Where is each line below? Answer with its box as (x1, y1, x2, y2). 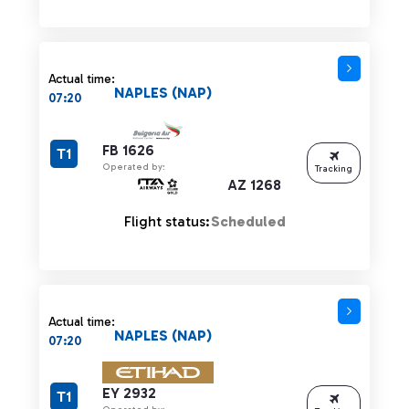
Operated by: (102, 161, 165, 173)
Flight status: (123, 212, 210, 230)
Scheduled (210, 212, 286, 230)
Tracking (315, 163, 352, 174)
